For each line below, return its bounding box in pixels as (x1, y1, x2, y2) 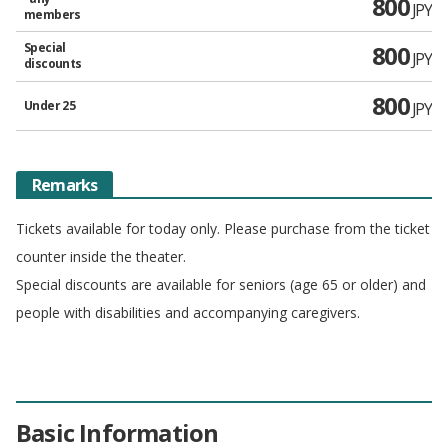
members (24, 5, 81, 23)
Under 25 (24, 96, 76, 114)
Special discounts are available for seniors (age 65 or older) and (16, 274, 426, 294)
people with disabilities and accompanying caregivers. (16, 302, 360, 322)
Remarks (32, 173, 98, 196)
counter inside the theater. (16, 246, 186, 266)
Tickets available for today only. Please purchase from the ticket (16, 218, 430, 238)
